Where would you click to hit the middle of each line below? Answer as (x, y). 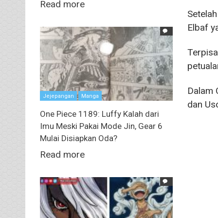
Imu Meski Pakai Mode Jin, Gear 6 (101, 126)
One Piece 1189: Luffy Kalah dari (100, 114)
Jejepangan (58, 96)
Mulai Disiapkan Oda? (79, 138)
